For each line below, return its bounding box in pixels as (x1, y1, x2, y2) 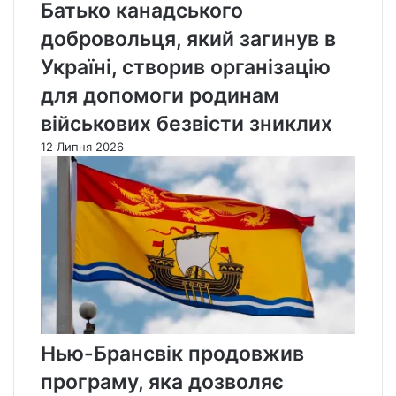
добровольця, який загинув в (41, 26, 336, 51)
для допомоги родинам (41, 82, 279, 108)
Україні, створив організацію (41, 54, 331, 80)
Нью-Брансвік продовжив (41, 340, 304, 366)
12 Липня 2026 (41, 139, 124, 154)
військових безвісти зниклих (41, 110, 332, 136)
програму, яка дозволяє (41, 369, 284, 394)
